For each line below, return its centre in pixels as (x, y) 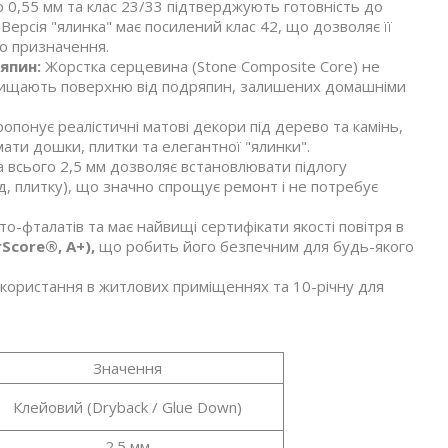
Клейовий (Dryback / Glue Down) (128, 407)
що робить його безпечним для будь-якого (254, 246)
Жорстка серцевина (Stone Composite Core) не (210, 66)
